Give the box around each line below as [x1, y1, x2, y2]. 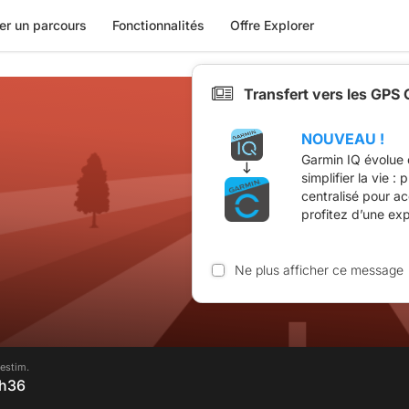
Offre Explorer [229, 17, 314, 33]
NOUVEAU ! [301, 129, 384, 148]
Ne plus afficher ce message [234, 261, 404, 278]
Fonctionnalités [111, 17, 204, 33]
